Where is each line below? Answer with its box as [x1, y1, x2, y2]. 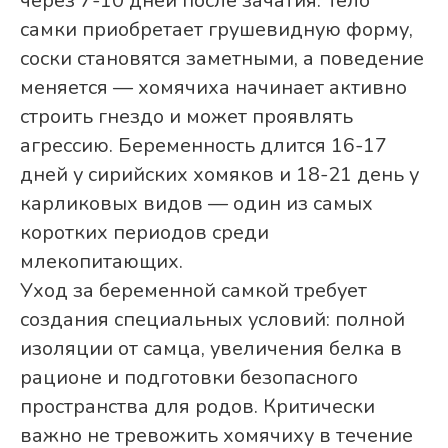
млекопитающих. [20, 248, 183, 276]
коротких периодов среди [20, 219, 269, 247]
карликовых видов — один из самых [20, 190, 373, 218]
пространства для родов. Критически [20, 393, 375, 421]
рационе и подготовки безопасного [20, 364, 358, 392]
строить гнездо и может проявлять [20, 103, 353, 131]
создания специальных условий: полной [20, 306, 405, 334]
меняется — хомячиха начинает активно [20, 74, 407, 102]
